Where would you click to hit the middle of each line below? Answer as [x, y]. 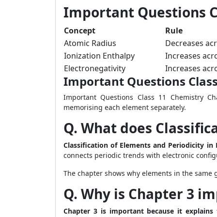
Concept [80, 31]
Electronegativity [95, 68]
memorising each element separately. [125, 107]
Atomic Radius [90, 43]
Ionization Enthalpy [99, 56]
